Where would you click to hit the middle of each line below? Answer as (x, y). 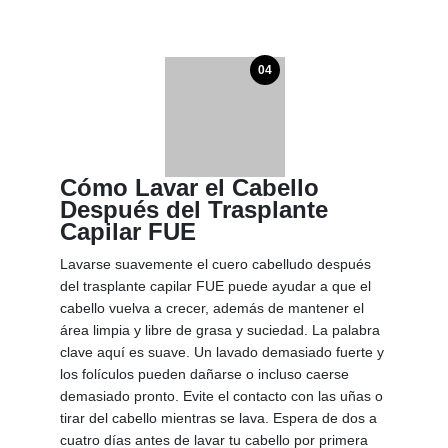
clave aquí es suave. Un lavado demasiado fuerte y (222, 352)
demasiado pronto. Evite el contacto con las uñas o (221, 396)
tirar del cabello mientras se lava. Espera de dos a (218, 418)
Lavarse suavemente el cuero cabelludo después (215, 264)
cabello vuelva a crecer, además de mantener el (212, 308)
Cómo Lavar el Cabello (189, 188)
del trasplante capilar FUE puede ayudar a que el (215, 286)
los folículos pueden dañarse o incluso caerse (204, 374)
